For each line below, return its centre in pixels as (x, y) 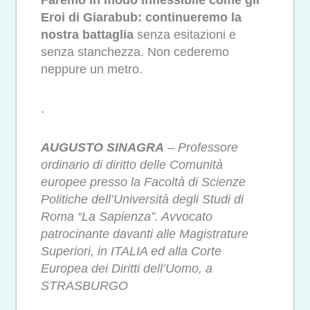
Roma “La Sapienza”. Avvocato (127, 217)
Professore (208, 148)
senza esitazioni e (185, 35)
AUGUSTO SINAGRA (102, 148)
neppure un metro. (92, 70)
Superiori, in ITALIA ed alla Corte (131, 252)
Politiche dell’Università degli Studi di (142, 200)
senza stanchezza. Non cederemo (135, 52)
